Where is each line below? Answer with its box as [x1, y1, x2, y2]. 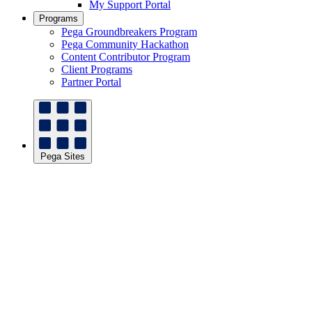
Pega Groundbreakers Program [61, 26, 197, 38]
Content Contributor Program [61, 51, 190, 63]
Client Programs [61, 63, 132, 75]
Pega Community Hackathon [61, 38, 189, 50]
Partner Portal [61, 76, 121, 88]
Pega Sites [40, 151, 85, 162]
